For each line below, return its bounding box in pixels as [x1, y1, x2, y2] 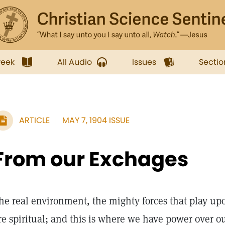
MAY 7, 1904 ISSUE [62, 115, 130, 126]
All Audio [57, 56, 92, 68]
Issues [132, 56, 156, 68]
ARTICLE [19, 115, 50, 126]
